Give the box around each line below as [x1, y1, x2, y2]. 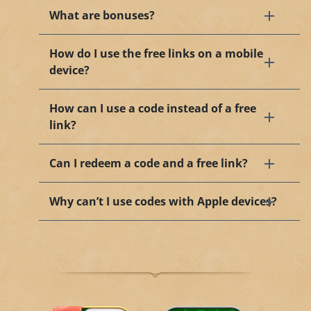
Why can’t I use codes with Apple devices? [49, 194, 277, 209]
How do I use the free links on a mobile [49, 46, 263, 61]
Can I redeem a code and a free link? [49, 155, 248, 171]
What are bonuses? [49, 8, 155, 23]
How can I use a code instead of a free [49, 101, 256, 116]
